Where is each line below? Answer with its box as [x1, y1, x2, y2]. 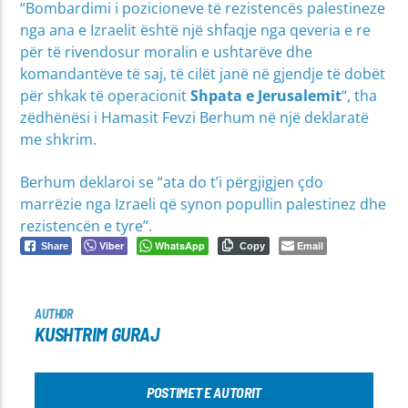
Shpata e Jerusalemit [190, 86, 342, 107]
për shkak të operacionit [20, 86, 191, 107]
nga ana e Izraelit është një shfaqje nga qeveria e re [20, 20, 372, 41]
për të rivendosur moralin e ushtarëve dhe [20, 42, 313, 63]
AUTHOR [35, 305, 73, 321]
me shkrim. [20, 129, 97, 150]
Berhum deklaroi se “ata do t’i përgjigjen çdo [20, 171, 324, 192]
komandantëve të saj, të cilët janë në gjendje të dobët [20, 64, 386, 85]
